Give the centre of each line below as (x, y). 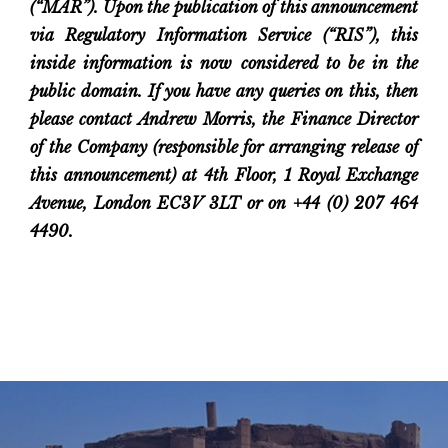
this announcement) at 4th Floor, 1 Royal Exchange (224, 175)
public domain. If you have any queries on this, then (224, 91)
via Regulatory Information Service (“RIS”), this (224, 35)
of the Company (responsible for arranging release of (224, 147)
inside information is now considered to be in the (224, 63)
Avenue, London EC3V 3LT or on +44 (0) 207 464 (224, 203)
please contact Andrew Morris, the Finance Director (224, 119)
